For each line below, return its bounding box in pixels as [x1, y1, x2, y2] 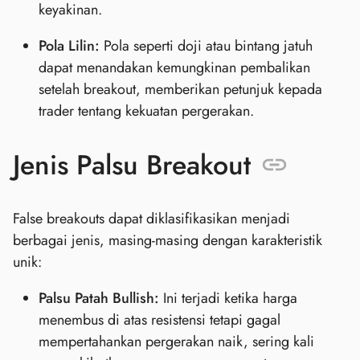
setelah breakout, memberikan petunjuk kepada [39, 78, 322, 100]
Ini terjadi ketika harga [159, 288, 297, 309]
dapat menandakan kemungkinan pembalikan [39, 56, 310, 78]
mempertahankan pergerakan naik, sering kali [39, 331, 314, 353]
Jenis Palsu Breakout [13, 145, 251, 186]
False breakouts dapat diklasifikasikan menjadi [13, 208, 290, 230]
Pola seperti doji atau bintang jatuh [100, 35, 313, 56]
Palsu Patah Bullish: [39, 288, 159, 309]
